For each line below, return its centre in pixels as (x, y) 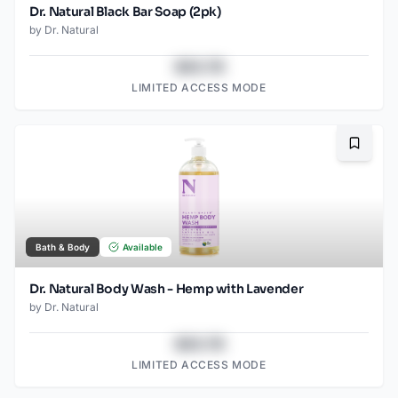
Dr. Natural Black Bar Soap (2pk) (125, 12)
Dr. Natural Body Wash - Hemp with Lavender (167, 289)
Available (143, 247)
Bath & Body (63, 247)
